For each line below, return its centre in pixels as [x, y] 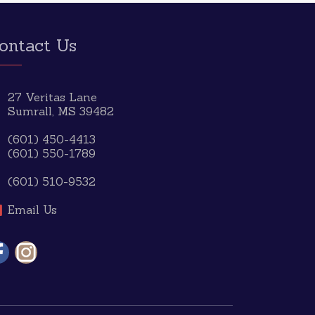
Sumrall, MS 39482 [61, 111]
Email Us [32, 210]
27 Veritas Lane [52, 97]
